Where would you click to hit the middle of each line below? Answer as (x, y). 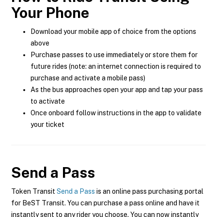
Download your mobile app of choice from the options (113, 31)
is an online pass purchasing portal (149, 191)
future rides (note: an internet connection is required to (116, 66)
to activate (48, 101)
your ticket (47, 124)
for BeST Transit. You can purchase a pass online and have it (105, 203)
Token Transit (34, 191)
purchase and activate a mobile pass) (88, 78)
